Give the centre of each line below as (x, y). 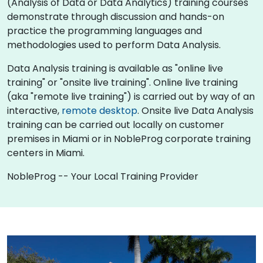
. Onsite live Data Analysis (195, 110)
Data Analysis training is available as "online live (115, 68)
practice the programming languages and (104, 31)
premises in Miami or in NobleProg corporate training (129, 139)
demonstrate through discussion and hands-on (116, 16)
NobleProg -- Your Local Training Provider (103, 176)
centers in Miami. (46, 153)
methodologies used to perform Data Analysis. (114, 45)
